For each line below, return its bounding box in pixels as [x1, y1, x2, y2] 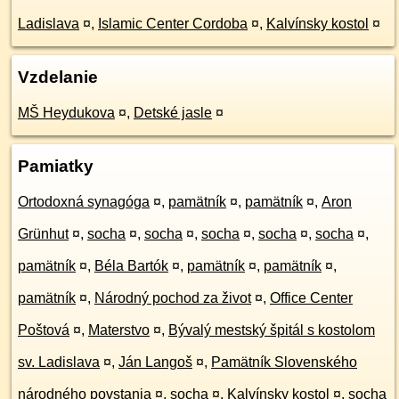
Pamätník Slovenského [211, 354, 357, 370]
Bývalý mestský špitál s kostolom [168, 322, 375, 338]
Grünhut [18, 226, 69, 241]
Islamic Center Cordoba [98, 16, 248, 31]
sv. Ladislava [18, 354, 100, 370]
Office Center [270, 290, 353, 305]
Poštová [18, 322, 69, 338]
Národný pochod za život [94, 290, 251, 305]
